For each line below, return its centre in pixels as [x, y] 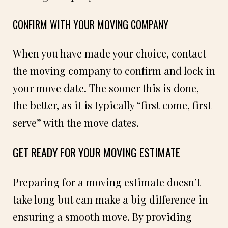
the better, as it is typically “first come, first [112, 105]
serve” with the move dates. [76, 122]
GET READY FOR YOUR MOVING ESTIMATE [96, 152]
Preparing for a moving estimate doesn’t [107, 182]
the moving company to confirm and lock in [114, 70]
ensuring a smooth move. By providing [102, 216]
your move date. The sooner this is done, [106, 88]
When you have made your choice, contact [109, 53]
